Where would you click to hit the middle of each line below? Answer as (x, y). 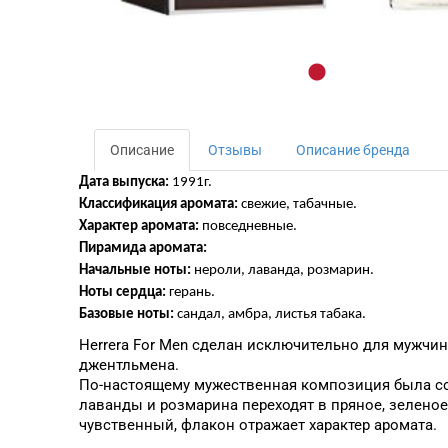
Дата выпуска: (123, 182)
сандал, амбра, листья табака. (269, 314)
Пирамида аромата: (142, 248)
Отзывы (234, 150)
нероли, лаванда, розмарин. (282, 270)
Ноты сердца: (122, 292)
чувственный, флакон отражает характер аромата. (257, 425)
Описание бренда (352, 150)
